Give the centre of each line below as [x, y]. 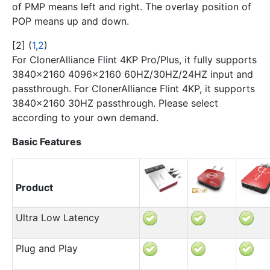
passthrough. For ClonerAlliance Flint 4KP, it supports [133, 88]
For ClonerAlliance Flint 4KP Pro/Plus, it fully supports [134, 59]
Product [34, 187]
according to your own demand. [85, 117]
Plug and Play [46, 248]
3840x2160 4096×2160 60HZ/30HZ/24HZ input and [133, 74]
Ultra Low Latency [57, 217]
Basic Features [47, 141]
